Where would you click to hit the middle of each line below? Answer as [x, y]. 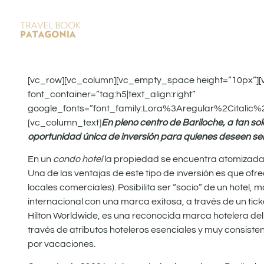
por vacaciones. [62, 244]
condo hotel [78, 159]
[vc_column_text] [65, 122]
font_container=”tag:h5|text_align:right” [112, 94]
